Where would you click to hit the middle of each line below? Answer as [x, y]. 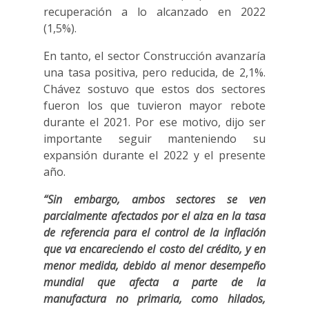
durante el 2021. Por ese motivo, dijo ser [154, 122]
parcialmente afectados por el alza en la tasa [154, 216]
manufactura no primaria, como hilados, [154, 299]
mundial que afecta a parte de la [154, 282]
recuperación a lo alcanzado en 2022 [154, 12]
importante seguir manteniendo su [154, 139]
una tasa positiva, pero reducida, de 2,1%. [154, 73]
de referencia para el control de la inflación [154, 233]
